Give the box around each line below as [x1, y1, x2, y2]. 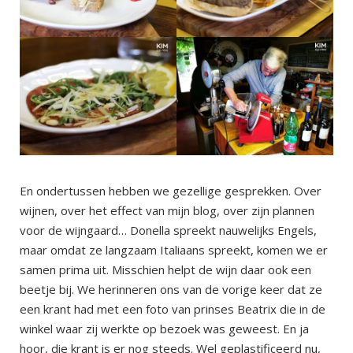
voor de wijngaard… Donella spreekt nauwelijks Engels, [20, 221, 317, 238]
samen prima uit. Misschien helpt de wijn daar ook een [20, 261, 311, 277]
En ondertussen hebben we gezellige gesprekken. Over [20, 182, 321, 199]
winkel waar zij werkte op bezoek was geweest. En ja [20, 320, 309, 336]
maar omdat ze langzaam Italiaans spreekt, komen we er [20, 241, 328, 258]
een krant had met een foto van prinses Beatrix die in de [20, 300, 325, 317]
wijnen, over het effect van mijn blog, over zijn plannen [20, 202, 314, 218]
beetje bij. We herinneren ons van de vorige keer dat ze [20, 281, 322, 297]
